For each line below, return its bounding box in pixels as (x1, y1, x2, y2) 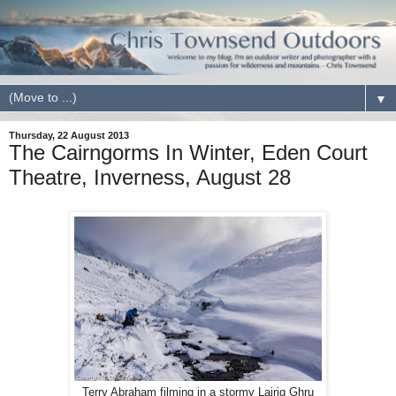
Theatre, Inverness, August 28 (9, 164, 291, 189)
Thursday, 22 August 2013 (9, 129, 129, 141)
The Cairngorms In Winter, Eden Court (9, 140, 368, 164)
